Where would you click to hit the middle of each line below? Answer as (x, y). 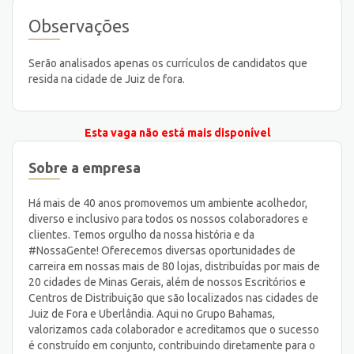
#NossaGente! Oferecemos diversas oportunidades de (162, 250)
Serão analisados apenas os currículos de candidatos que (168, 64)
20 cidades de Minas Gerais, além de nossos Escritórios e (167, 282)
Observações (79, 25)
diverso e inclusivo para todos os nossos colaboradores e (168, 218)
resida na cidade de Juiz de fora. (107, 79)
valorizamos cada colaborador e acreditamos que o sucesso (174, 329)
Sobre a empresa (85, 167)
